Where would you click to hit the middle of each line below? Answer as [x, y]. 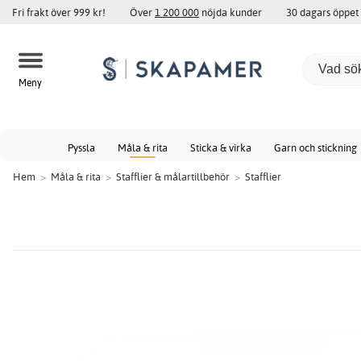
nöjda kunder [230, 12]
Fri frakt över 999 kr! [59, 12]
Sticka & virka [221, 147]
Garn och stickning [315, 147]
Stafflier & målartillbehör [173, 176]
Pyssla [81, 147]
